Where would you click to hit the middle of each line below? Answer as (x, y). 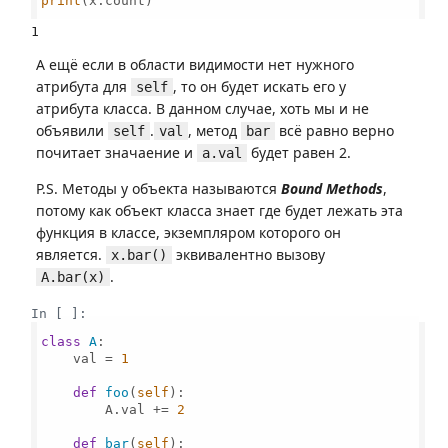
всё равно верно (334, 130)
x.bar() (139, 255)
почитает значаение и (116, 152)
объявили (72, 130)
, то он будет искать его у (259, 86)
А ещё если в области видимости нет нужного (195, 64)
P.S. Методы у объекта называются (158, 188)
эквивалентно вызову (248, 254)
